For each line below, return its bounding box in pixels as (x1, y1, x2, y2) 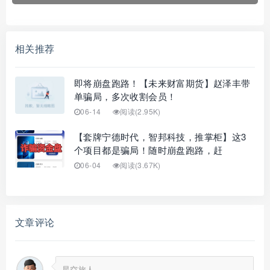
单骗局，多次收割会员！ (74, 89, 177, 102)
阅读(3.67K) (120, 159, 161, 170)
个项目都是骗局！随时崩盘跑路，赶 (74, 143, 223, 156)
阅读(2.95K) (120, 105, 161, 116)
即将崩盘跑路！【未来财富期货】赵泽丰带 (74, 76, 251, 89)
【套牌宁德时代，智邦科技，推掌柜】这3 (74, 130, 246, 143)
